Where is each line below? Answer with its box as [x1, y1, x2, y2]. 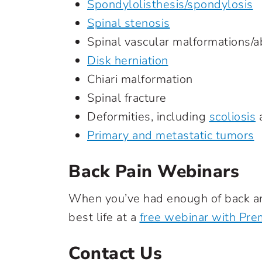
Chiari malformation [87, 71, 193, 87]
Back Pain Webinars [68, 160, 239, 184]
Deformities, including [87, 109, 209, 125]
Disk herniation [87, 53, 168, 68]
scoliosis [209, 109, 256, 125]
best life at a [68, 209, 140, 225]
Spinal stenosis [87, 15, 170, 31]
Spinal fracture [87, 90, 167, 106]
